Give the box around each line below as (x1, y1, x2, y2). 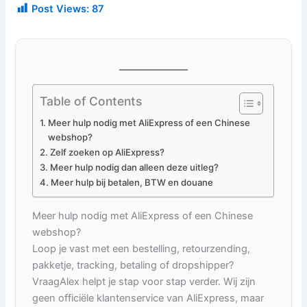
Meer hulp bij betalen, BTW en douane (51, 177, 214, 188)
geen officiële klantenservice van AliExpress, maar (32, 292, 265, 305)
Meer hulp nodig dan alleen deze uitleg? (50, 162, 219, 173)
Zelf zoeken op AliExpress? (50, 147, 165, 158)
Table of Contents (40, 93, 143, 108)
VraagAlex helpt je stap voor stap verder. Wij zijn (32, 275, 256, 288)
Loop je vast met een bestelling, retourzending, (32, 243, 251, 256)
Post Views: (32, 3, 90, 16)
